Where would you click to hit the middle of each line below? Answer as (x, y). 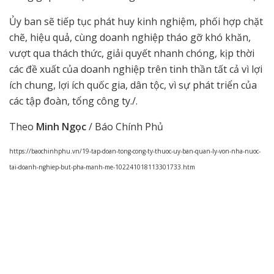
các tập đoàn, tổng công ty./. (73, 101)
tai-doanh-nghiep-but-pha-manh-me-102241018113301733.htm (102, 167)
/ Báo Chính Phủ (125, 127)
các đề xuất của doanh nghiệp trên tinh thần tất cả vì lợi (136, 69)
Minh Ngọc (61, 127)
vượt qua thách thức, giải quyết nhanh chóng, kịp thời (132, 54)
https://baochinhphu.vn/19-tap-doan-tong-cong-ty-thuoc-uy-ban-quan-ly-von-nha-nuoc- (135, 151)
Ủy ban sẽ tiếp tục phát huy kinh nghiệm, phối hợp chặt (136, 22)
